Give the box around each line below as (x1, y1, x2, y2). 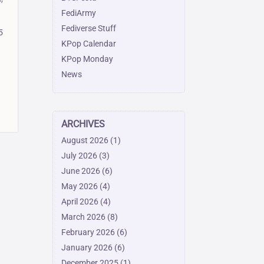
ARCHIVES (61, 118, 105, 130)
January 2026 (61, 242, 113, 252)
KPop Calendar (61, 39, 117, 49)
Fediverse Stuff (61, 24, 117, 34)
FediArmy (61, 8, 97, 18)
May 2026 (61, 181, 98, 191)
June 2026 (61, 166, 101, 176)
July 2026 (61, 150, 98, 160)
